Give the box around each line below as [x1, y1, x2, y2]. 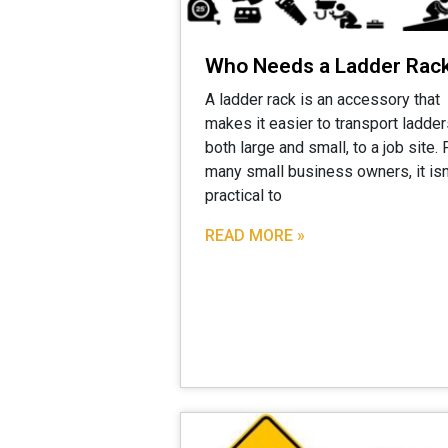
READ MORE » [205, 225, 305, 245]
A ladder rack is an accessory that [205, 89, 440, 109]
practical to [205, 185, 282, 205]
